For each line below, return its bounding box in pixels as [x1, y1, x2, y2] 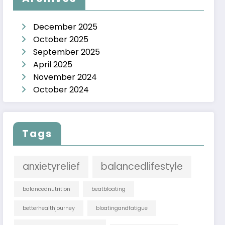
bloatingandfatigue [96, 204, 148, 212]
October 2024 [33, 84, 89, 96]
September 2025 [33, 46, 100, 58]
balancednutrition [23, 185, 71, 193]
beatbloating [91, 185, 126, 193]
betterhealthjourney [23, 204, 75, 212]
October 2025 [33, 34, 89, 46]
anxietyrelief [23, 159, 80, 173]
